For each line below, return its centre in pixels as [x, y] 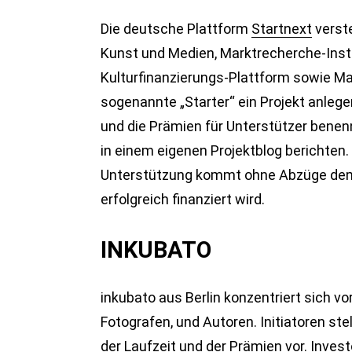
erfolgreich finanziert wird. [183, 199]
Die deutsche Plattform [176, 28]
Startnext [282, 28]
